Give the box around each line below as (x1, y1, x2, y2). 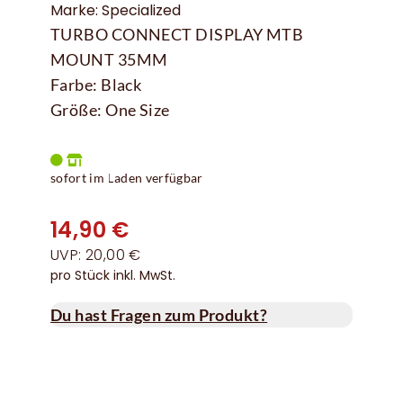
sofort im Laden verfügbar (50, 170, 203, 186)
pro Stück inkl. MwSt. (50, 266, 175, 285)
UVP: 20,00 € (50, 245, 141, 266)
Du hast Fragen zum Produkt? (50, 305, 268, 326)
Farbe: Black (50, 75, 142, 95)
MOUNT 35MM (50, 49, 168, 70)
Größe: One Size (50, 100, 170, 121)
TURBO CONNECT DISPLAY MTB (50, 24, 304, 45)
